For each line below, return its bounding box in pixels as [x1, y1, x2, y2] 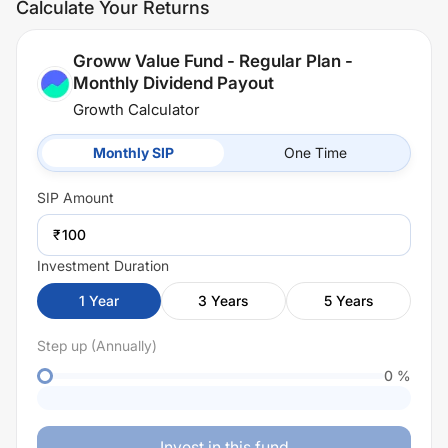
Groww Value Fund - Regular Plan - [73, 51, 353, 71]
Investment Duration [37, 257, 169, 274]
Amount [59, 189, 114, 206]
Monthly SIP [92, 144, 174, 161]
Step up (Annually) [37, 337, 157, 354]
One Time [283, 144, 347, 161]
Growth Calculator [73, 100, 199, 119]
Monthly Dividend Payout [73, 73, 274, 93]
